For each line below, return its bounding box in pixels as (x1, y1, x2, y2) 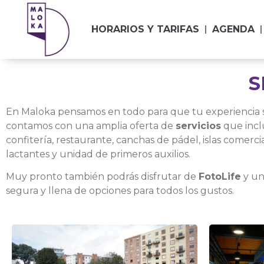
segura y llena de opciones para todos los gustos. (6, 185, 234, 197)
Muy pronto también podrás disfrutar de (6, 171, 199, 183)
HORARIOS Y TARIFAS (91, 24, 199, 35)
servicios (176, 120, 221, 131)
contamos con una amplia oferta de (6, 120, 176, 131)
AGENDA (212, 24, 255, 35)
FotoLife (199, 171, 241, 183)
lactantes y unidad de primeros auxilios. (6, 148, 190, 160)
